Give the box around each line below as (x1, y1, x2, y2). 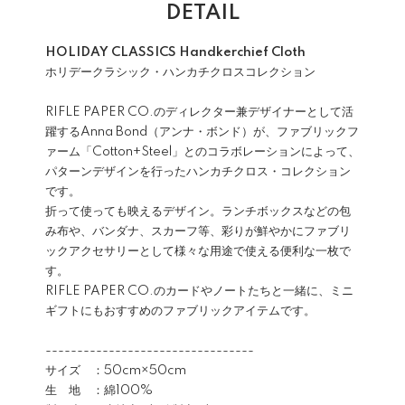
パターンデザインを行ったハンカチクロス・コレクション (45, 165, 351, 178)
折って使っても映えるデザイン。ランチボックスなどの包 (45, 205, 351, 218)
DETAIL (165, 3, 240, 24)
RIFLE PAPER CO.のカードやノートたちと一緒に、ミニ (45, 285, 353, 297)
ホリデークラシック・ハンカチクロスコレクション (45, 66, 316, 79)
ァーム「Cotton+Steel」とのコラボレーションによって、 (45, 146, 360, 158)
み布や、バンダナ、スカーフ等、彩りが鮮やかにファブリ (45, 225, 351, 238)
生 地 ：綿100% (45, 384, 153, 397)
